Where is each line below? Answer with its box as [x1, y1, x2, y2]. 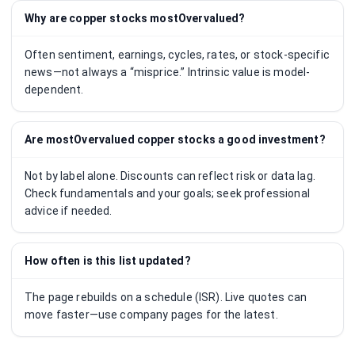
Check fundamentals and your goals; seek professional [25, 187, 310, 200]
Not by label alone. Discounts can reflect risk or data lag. [25, 170, 315, 182]
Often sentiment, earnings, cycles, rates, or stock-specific [25, 48, 330, 61]
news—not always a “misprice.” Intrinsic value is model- [25, 66, 311, 78]
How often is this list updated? [25, 254, 191, 267]
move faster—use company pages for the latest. [25, 308, 278, 321]
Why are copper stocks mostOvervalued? [25, 12, 246, 25]
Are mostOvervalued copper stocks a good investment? [25, 133, 326, 146]
